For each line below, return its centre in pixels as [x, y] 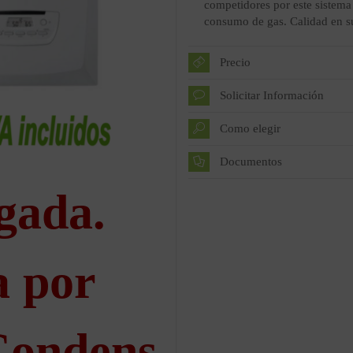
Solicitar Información [272, 95]
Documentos [251, 162]
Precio [235, 62]
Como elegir [250, 128]
